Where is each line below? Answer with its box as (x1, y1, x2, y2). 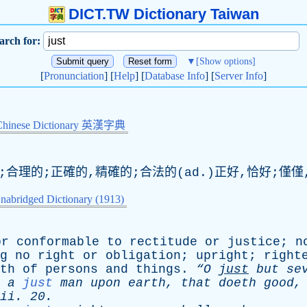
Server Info (214, 70, 263, 82)
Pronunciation (44, 70, 104, 82)
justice (228, 235, 280, 249)
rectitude (130, 235, 197, 249)
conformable (16, 235, 99, 249)
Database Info (145, 70, 205, 82)
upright (196, 249, 249, 262)
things (136, 262, 181, 276)
